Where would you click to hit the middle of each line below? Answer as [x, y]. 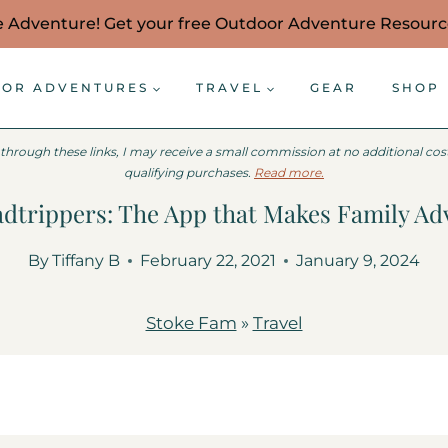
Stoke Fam [191, 323]
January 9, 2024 [358, 260]
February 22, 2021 [208, 260]
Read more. [289, 172]
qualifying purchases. [189, 172]
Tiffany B [86, 260]
